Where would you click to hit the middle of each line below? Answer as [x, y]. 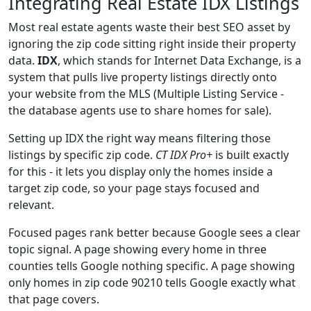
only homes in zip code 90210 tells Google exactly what [152, 283]
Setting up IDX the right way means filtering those [140, 138]
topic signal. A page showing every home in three [137, 249]
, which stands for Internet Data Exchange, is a [179, 60]
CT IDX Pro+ [184, 155]
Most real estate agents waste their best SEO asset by [149, 27]
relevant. [31, 205]
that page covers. [54, 299]
